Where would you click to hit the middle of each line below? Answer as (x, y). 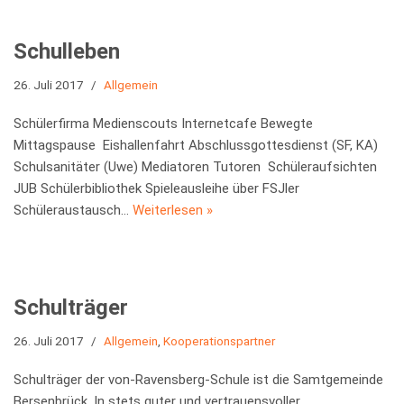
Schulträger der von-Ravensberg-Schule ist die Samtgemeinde (198, 380)
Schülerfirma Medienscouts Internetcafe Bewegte (163, 124)
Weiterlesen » (173, 210)
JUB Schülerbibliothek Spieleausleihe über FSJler (156, 188)
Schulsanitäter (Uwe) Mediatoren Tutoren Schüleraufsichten (195, 167)
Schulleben (67, 51)
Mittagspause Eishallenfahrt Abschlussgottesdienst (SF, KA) (196, 145)
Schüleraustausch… (73, 210)
